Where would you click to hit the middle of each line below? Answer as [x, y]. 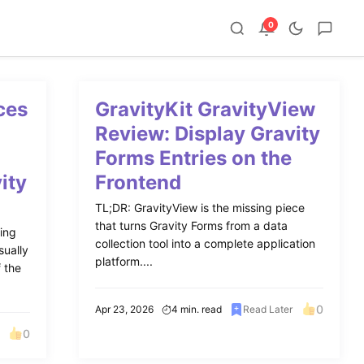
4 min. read [197, 309]
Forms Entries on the [193, 158]
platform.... [123, 261]
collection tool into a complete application [205, 243]
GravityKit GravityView [205, 109]
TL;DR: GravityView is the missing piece [199, 208]
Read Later [268, 309]
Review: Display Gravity [207, 134]
